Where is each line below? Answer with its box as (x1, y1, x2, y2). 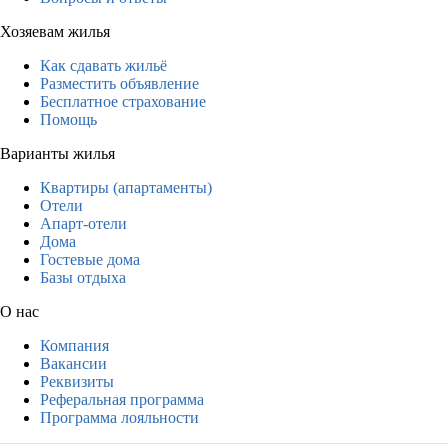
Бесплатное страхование (40, 92, 206, 110)
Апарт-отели (40, 214, 127, 232)
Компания (40, 336, 109, 354)
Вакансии (40, 354, 107, 372)
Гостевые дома (40, 250, 140, 268)
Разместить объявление (40, 74, 199, 92)
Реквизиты (40, 372, 114, 390)
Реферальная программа (40, 390, 204, 408)
